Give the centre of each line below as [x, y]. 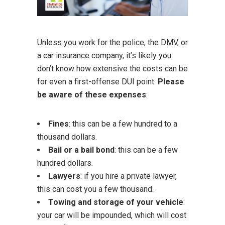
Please [171, 81]
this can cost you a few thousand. [95, 189]
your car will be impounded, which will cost [112, 215]
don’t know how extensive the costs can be [113, 68]
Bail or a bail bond [81, 150]
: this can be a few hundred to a [123, 124]
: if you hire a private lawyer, [129, 176]
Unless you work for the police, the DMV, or [113, 42]
